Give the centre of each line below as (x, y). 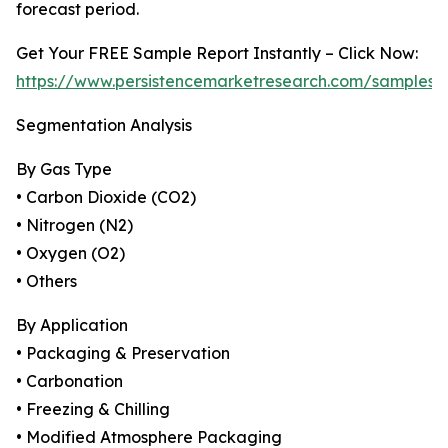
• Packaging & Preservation (123, 353)
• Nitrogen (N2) (74, 225)
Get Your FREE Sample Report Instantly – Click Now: (217, 53)
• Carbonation (69, 381)
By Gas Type (64, 169)
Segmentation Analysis (104, 125)
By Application (72, 325)
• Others (46, 281)
